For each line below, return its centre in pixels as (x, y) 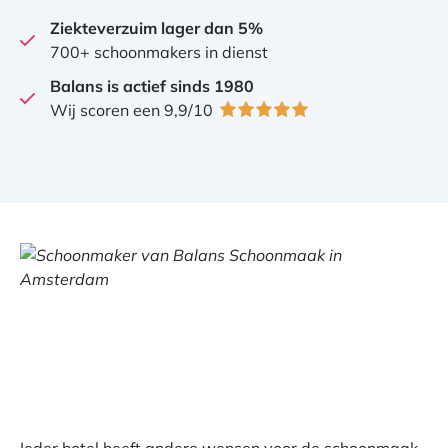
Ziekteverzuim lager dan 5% (156, 28)
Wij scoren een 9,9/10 (133, 110)
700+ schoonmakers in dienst (159, 52)
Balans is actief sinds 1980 (152, 86)
